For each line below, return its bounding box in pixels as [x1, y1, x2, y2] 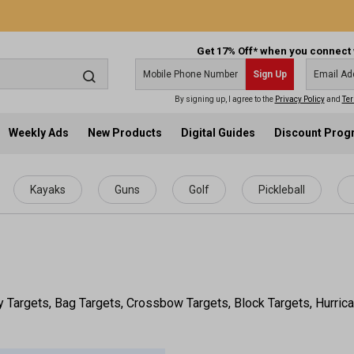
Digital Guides [181, 126, 256, 139]
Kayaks [30, 183, 66, 196]
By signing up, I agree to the [174, 94, 275, 104]
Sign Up [253, 68, 287, 80]
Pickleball [258, 183, 305, 196]
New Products [88, 126, 163, 139]
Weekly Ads [9, 126, 70, 139]
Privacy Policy [274, 94, 325, 104]
